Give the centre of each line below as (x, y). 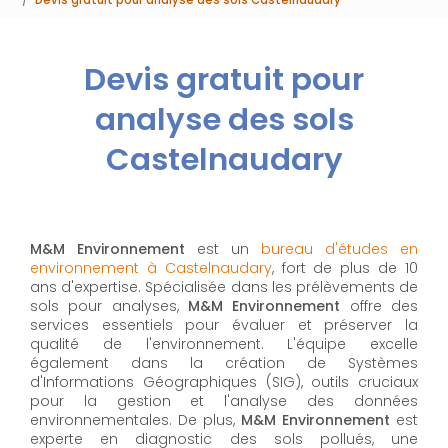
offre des (379, 306)
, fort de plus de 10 (345, 268)
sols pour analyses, (109, 306)
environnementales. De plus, (135, 420)
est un (223, 249)
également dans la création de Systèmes (224, 363)
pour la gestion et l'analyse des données (224, 401)
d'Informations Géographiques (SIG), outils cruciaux (224, 382)
